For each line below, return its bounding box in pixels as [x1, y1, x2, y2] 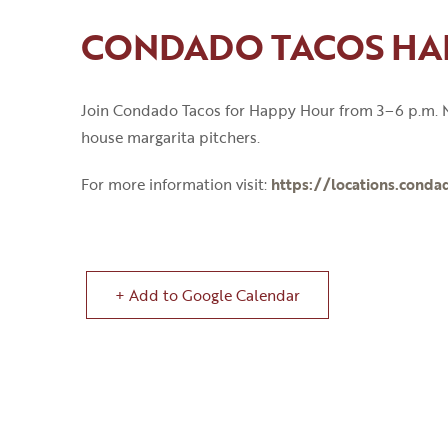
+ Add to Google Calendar [114, 284, 300, 307]
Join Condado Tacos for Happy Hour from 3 [80, 99, 385, 122]
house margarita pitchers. [80, 126, 260, 149]
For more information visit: [80, 173, 271, 196]
